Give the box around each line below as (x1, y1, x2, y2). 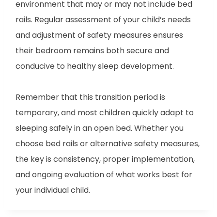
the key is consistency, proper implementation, (15, 153, 195, 165)
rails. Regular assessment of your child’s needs (15, 14, 191, 25)
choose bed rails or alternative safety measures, (15, 138, 200, 149)
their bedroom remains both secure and (15, 45, 169, 56)
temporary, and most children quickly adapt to (15, 107, 194, 118)
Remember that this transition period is (15, 91, 165, 103)
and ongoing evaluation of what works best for (15, 169, 192, 180)
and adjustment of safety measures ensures (15, 29, 183, 41)
